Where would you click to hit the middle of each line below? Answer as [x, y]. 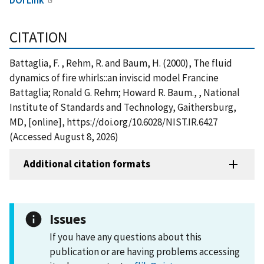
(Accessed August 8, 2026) [64, 136]
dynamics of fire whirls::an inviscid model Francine [114, 77]
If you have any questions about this [126, 237]
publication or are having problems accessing [145, 251]
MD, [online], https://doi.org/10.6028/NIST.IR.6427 [113, 122]
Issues [68, 219]
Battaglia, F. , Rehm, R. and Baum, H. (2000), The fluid [121, 63]
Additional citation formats [87, 164]
